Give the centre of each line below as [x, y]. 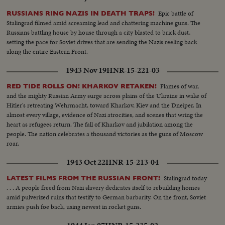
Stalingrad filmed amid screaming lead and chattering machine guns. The [104, 23]
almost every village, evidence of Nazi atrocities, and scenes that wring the [105, 115]
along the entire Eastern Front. [47, 52]
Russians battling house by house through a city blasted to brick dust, [99, 33]
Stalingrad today [186, 178]
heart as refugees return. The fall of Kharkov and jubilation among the [100, 125]
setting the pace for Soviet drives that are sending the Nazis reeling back [102, 42]
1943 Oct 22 [86, 162]
